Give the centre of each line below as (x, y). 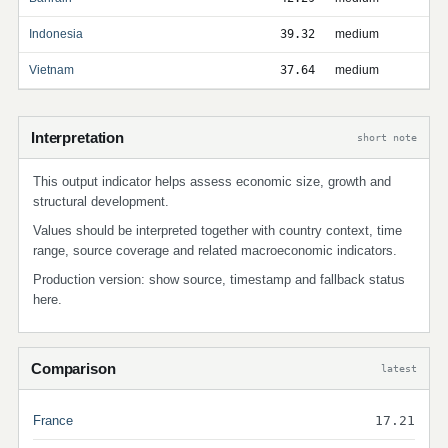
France (53, 420)
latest (399, 368)
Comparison (73, 368)
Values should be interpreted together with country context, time (217, 230)
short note (387, 137)
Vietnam (51, 70)
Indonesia (56, 34)
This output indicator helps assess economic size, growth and (212, 181)
